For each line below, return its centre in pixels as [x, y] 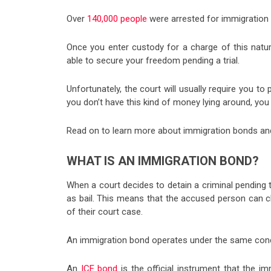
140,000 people [117, 18]
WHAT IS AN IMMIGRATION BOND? [163, 161]
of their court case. [105, 211]
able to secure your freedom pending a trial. [153, 60]
